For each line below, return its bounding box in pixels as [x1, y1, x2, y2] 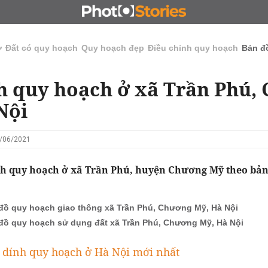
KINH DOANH [164, 7, 212, 16]
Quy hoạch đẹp [81, 43, 144, 53]
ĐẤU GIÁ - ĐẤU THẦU [73, 7, 152, 16]
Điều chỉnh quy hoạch [148, 43, 238, 53]
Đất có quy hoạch [5, 43, 78, 53]
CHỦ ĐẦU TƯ [13, 7, 61, 16]
